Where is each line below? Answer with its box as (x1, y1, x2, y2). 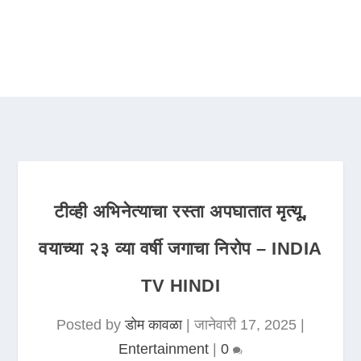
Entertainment (118, 341, 209, 357)
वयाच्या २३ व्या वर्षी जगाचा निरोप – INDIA (39, 239, 322, 259)
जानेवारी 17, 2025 (194, 317, 297, 333)
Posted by (56, 317, 125, 333)
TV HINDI (141, 276, 220, 296)
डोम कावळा (125, 317, 182, 333)
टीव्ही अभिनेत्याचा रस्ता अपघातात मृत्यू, (53, 201, 308, 222)
